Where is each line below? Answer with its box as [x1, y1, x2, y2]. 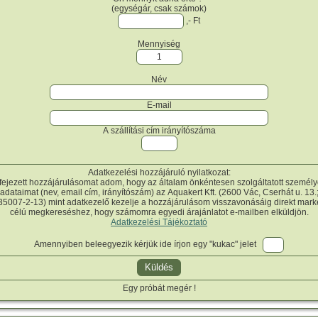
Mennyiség [138, 38, 180, 49]
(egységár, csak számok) [111, 3, 207, 13]
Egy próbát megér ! [122, 283, 196, 293]
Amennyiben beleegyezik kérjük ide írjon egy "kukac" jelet [34, 239, 263, 250]
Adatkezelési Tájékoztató [111, 216, 207, 227]
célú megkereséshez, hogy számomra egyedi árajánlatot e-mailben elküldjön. [9, 207, 309, 217]
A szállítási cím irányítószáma [102, 125, 216, 136]
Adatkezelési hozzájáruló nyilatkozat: [87, 167, 231, 177]
